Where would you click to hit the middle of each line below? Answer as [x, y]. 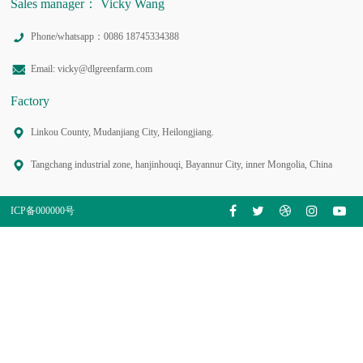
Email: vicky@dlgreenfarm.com [92, 69]
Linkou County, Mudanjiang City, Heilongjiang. [123, 132]
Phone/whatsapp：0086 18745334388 [105, 37]
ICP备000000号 [43, 211]
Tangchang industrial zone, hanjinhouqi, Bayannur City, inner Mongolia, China [182, 165]
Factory [30, 100]
